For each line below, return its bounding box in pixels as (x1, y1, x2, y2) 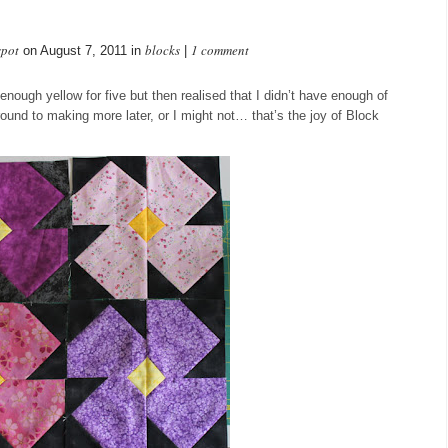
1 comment (191, 41, 249, 59)
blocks (145, 41, 180, 59)
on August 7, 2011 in (19, 43, 145, 58)
